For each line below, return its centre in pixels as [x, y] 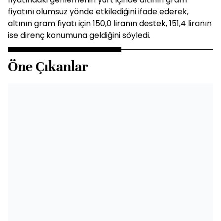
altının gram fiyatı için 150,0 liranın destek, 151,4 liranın [110, 23]
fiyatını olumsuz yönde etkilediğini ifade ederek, [98, 12]
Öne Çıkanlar [48, 67]
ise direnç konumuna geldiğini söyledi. [79, 35]
